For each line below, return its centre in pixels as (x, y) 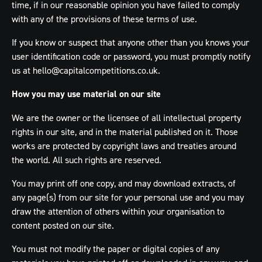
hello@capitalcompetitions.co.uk (95, 70)
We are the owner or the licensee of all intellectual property (126, 118)
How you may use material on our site (86, 94)
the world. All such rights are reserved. (87, 160)
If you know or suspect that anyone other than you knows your (130, 42)
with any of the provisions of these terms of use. (104, 19)
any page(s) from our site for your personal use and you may (128, 197)
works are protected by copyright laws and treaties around (124, 146)
